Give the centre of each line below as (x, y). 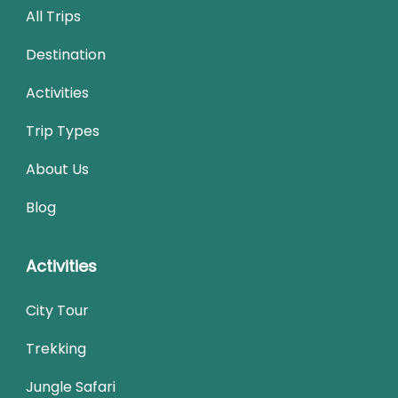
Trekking (56, 348)
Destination (66, 54)
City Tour (57, 310)
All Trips (53, 16)
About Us (57, 169)
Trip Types (63, 131)
